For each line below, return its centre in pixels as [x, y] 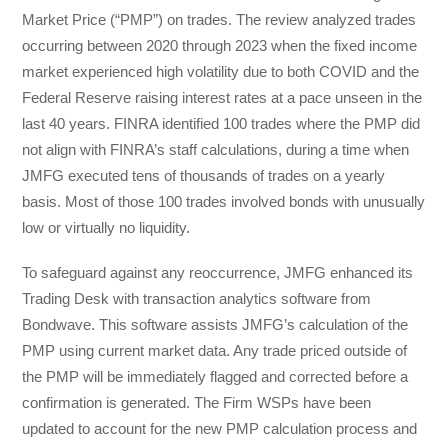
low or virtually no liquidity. [106, 228]
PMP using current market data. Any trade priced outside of [215, 350]
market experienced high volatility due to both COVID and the [221, 72]
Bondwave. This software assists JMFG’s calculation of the [215, 324]
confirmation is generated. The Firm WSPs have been [197, 402]
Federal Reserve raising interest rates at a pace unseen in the [222, 98]
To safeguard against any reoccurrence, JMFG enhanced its [218, 272]
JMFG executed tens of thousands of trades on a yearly [204, 176]
